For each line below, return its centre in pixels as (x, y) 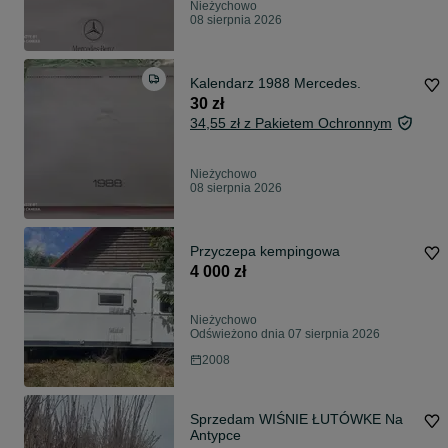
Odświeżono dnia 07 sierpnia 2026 (285, 334)
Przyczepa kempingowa (265, 251)
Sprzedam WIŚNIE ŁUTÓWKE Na (296, 419)
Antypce (215, 435)
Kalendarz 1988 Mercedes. (275, 83)
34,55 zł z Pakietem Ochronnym (291, 123)
